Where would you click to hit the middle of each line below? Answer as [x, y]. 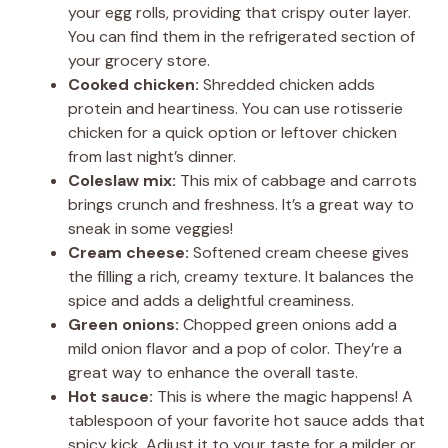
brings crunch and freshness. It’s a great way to [241, 204]
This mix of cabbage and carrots [296, 180]
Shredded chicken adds [287, 84]
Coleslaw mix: [122, 180]
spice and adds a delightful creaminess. [211, 300]
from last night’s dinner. [152, 156]
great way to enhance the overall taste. [213, 372]
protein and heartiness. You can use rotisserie [235, 108]
